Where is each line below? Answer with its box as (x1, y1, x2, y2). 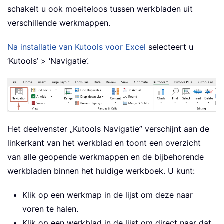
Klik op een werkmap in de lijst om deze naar (22, 190, 193, 200)
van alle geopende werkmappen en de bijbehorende (7, 152, 204, 162)
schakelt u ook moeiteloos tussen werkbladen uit (7, 4, 193, 14)
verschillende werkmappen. (7, 18, 110, 28)
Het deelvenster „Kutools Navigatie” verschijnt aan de (7, 124, 209, 134)
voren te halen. (22, 204, 78, 214)
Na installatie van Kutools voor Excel (7, 42, 146, 52)
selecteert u (146, 42, 193, 52)
